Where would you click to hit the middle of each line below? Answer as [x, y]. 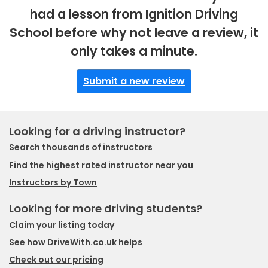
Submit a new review [134, 81]
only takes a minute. [134, 51]
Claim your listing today [62, 225]
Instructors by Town [53, 182]
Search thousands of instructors [81, 147]
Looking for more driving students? [106, 209]
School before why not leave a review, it [134, 33]
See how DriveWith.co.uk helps [76, 242]
